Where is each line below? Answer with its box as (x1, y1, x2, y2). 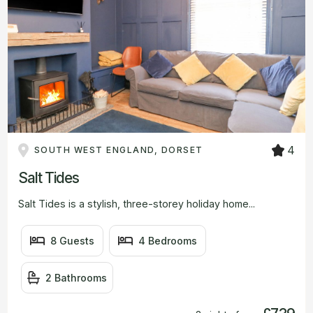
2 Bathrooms (45, 272, 108, 284)
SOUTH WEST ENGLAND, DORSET (34, 145, 203, 156)
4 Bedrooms (138, 235, 198, 247)
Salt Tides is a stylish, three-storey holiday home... (18, 198, 255, 210)
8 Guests (50, 235, 95, 247)
